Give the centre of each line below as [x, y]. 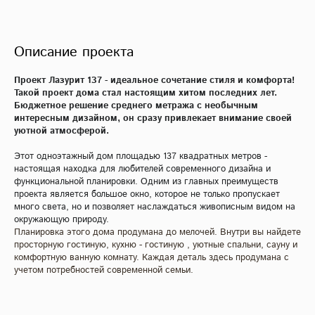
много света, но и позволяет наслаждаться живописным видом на [155, 207]
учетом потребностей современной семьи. [104, 271]
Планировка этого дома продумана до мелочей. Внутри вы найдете [157, 233]
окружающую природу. [62, 220]
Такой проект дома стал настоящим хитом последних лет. [146, 94]
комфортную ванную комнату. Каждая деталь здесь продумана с [152, 258]
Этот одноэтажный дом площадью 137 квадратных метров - [141, 157]
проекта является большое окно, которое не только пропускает [147, 195]
